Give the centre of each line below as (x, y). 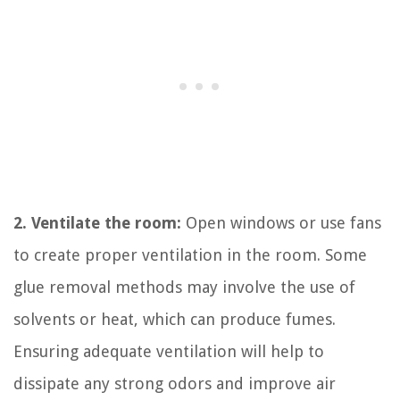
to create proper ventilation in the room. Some (190, 254)
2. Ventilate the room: (97, 222)
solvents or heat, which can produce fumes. (175, 319)
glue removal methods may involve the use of (184, 287)
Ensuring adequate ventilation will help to (169, 351)
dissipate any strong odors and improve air (175, 383)
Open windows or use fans (281, 222)
